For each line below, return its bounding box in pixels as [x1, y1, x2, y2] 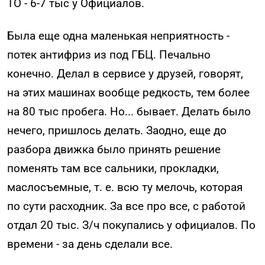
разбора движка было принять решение [7, 142, 221, 156]
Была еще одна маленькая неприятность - [7, 28, 230, 43]
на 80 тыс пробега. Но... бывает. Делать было [7, 104, 251, 118]
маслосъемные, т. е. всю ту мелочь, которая [7, 180, 243, 194]
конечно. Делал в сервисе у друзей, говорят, [7, 66, 243, 80]
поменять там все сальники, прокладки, [7, 161, 219, 175]
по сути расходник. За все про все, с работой [7, 199, 245, 213]
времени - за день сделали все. [7, 237, 173, 251]
